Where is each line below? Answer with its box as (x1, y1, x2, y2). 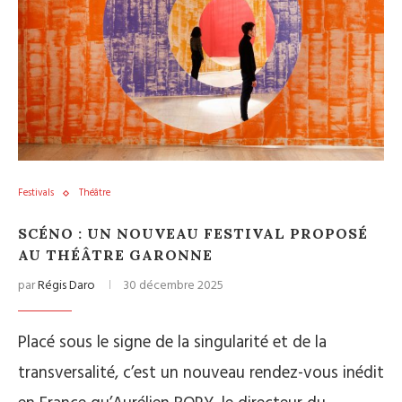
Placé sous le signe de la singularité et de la (18, 329, 327, 356)
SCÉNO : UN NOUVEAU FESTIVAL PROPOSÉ (18, 224, 368, 242)
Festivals (18, 185, 54, 201)
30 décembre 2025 (123, 275, 223, 296)
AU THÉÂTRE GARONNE (18, 246, 213, 264)
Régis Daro (38, 275, 95, 296)
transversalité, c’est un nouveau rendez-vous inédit (18, 360, 384, 387)
